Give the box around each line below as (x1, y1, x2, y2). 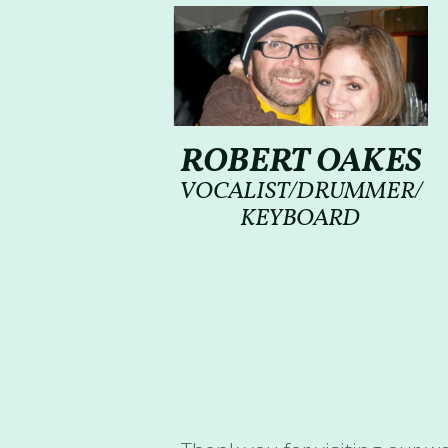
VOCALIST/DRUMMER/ (178, 174, 422, 209)
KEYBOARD (240, 201, 360, 236)
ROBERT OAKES (179, 139, 421, 186)
